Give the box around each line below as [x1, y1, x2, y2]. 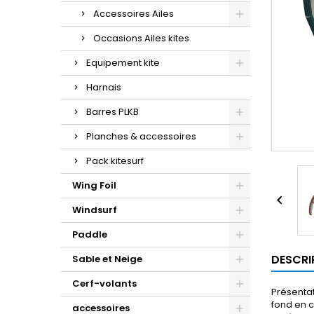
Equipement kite [86, 56, 160, 69]
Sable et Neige [72, 252, 142, 266]
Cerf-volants [72, 277, 137, 290]
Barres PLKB [86, 105, 139, 118]
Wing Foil [72, 179, 116, 192]
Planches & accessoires [86, 130, 196, 143]
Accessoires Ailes [93, 7, 174, 20]
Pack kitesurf [86, 154, 144, 168]
